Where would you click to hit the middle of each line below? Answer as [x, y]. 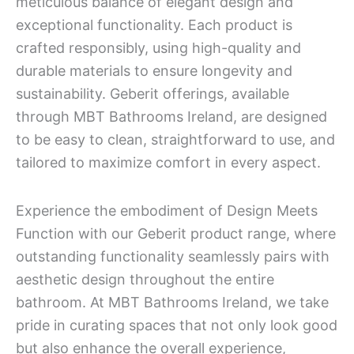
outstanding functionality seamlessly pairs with [173, 256]
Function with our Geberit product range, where [176, 233]
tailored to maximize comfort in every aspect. [168, 162]
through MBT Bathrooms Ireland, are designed [171, 117]
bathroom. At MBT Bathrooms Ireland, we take [172, 302]
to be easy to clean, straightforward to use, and [175, 139]
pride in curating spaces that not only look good [177, 325]
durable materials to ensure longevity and [154, 71]
